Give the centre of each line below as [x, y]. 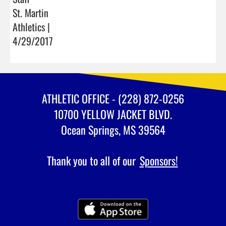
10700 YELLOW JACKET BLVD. [113, 114]
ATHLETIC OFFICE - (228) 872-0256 [113, 98]
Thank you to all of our [92, 160]
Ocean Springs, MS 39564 [113, 129]
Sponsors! [159, 160]
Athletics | [31, 26]
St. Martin [31, 12]
